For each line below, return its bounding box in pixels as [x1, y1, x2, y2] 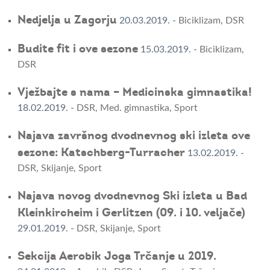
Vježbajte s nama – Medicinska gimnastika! [17, 85, 252, 100]
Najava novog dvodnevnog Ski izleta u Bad [17, 189, 247, 204]
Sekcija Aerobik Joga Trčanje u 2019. [17, 249, 216, 264]
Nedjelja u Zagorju [17, 13, 117, 28]
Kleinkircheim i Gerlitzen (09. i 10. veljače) [17, 206, 245, 221]
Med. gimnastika [99, 103, 169, 113]
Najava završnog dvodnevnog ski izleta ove [17, 128, 250, 143]
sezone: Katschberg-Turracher [17, 145, 185, 160]
